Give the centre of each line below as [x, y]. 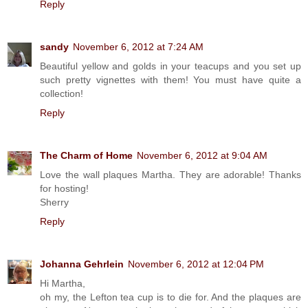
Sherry [54, 202]
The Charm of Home [86, 155]
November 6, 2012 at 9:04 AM [202, 155]
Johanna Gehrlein [82, 264]
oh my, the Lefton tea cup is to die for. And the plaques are [170, 297]
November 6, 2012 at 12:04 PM [196, 264]
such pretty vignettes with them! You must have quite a [170, 79]
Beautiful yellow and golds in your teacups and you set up [170, 66]
